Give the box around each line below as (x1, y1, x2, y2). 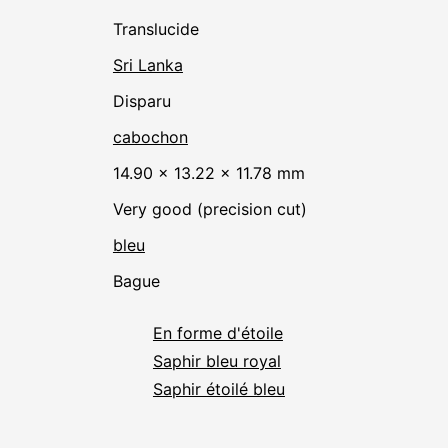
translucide (121, 19, 199, 40)
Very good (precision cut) (122, 199, 307, 220)
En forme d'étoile (162, 323, 283, 344)
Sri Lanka (112, 55, 183, 76)
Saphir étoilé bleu (152, 379, 285, 400)
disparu (124, 91, 171, 112)
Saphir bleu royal (152, 351, 281, 372)
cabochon (112, 127, 188, 148)
